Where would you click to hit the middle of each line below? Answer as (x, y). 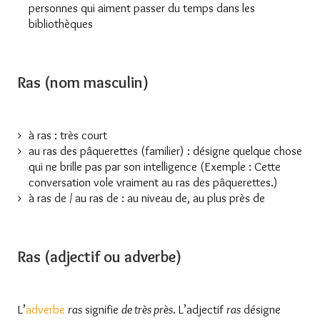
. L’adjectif (200, 309)
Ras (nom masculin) (83, 82)
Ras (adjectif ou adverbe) (100, 256)
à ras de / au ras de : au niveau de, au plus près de (147, 197)
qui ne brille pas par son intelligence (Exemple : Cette (155, 166)
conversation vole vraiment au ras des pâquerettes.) (153, 182)
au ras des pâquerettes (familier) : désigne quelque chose (165, 150)
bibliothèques (61, 23)
